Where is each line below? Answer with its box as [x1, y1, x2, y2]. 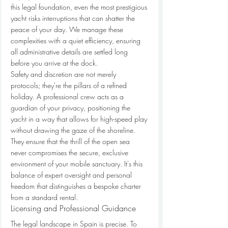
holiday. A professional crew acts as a [11, 92, 126, 102]
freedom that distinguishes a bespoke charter [11, 181, 143, 191]
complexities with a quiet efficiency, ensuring [11, 36, 142, 46]
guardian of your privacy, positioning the [11, 103, 132, 113]
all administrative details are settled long [11, 47, 130, 57]
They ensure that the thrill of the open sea [11, 136, 132, 147]
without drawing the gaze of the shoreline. [11, 125, 137, 135]
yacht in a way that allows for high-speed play [11, 114, 149, 124]
